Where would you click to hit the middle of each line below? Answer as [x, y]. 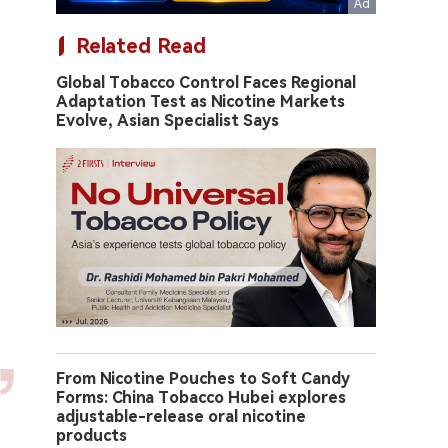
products [91, 436]
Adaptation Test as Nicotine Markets [200, 101]
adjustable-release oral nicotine [181, 417]
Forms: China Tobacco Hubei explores [201, 398]
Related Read [141, 46]
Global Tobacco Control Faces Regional [206, 82]
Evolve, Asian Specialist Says [167, 120]
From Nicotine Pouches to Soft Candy [203, 379]
